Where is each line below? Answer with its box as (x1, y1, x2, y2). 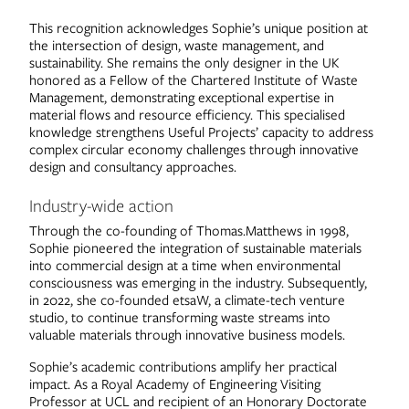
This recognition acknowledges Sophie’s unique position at (28, 18, 368, 37)
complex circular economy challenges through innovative (28, 140, 359, 159)
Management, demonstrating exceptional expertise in (28, 88, 334, 107)
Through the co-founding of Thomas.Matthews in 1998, (28, 221, 349, 240)
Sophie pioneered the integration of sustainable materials (28, 238, 362, 257)
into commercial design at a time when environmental (28, 256, 341, 275)
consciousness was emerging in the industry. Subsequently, (28, 273, 367, 292)
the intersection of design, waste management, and (28, 36, 324, 55)
